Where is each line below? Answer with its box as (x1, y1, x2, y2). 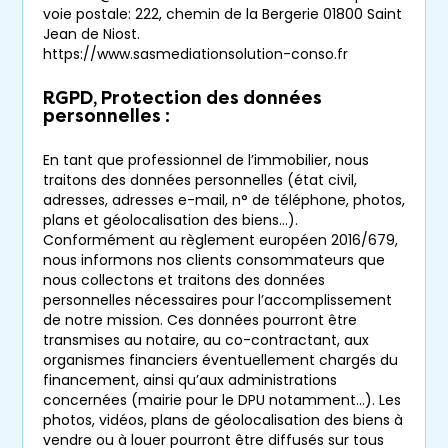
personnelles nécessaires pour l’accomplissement (43, 290, 392, 311)
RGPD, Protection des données (43, 87, 322, 110)
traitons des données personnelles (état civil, (43, 170, 357, 191)
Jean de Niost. (43, 24, 140, 45)
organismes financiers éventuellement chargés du (43, 350, 398, 371)
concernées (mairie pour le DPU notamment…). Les (43, 390, 401, 411)
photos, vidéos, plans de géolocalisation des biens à (43, 410, 403, 431)
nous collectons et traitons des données (43, 270, 325, 291)
